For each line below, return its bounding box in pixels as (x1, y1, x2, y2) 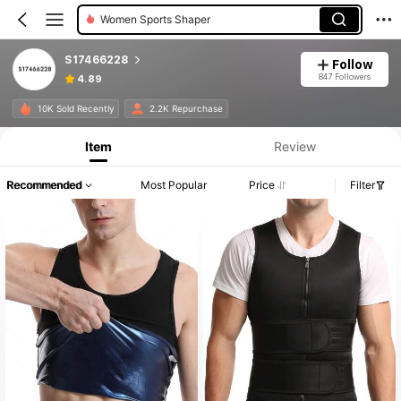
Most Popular (141, 178, 208, 192)
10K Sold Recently (37, 103, 115, 115)
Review (273, 138, 316, 154)
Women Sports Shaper (99, 13, 210, 26)
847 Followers (318, 71, 371, 81)
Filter (350, 178, 375, 192)
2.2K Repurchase (149, 103, 223, 115)
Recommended (6, 178, 81, 192)
